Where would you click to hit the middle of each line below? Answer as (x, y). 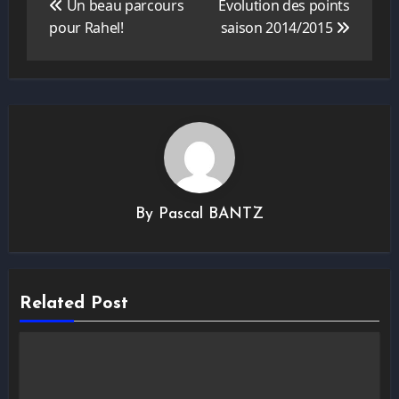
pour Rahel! (86, 27)
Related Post (74, 303)
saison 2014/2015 (278, 27)
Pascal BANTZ (211, 215)
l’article (57, 25)
